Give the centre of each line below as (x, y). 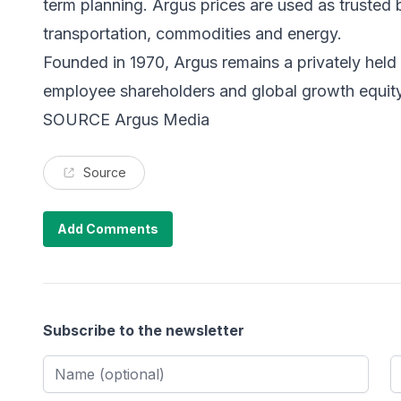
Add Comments (108, 229)
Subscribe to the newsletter (144, 331)
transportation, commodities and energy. (192, 34)
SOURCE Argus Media (126, 120)
